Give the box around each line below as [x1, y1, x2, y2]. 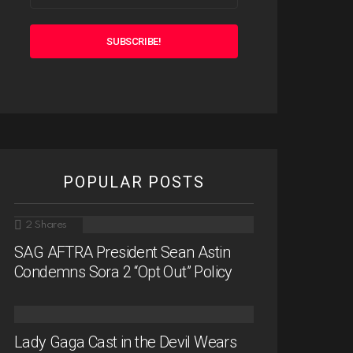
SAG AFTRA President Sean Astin [14, 243, 230, 262]
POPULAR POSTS [62, 173, 206, 192]
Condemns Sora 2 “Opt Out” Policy [14, 262, 232, 282]
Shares [35, 220, 68, 231]
